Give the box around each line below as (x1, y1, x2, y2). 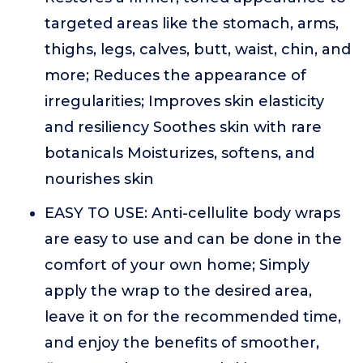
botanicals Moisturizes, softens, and (45, 144, 314, 162)
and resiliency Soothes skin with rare (45, 118, 322, 136)
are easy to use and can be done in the (45, 230, 342, 248)
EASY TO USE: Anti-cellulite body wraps (45, 204, 340, 222)
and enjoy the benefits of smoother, (45, 334, 319, 352)
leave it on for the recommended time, (45, 308, 341, 326)
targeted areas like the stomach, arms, (45, 15, 339, 32)
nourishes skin (45, 170, 154, 188)
